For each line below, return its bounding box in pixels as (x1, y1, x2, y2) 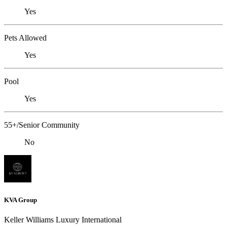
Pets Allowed (4, 33, 47, 43)
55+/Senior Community (4, 121, 80, 130)
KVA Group (4, 196, 37, 204)
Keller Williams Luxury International (4, 215, 122, 224)
